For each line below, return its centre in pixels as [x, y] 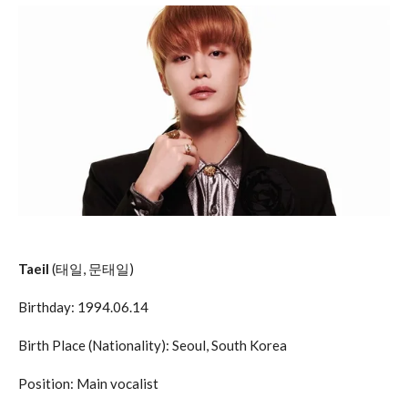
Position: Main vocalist [88, 384]
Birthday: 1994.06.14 [83, 307]
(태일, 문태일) [92, 269]
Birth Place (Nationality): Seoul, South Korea [153, 346]
